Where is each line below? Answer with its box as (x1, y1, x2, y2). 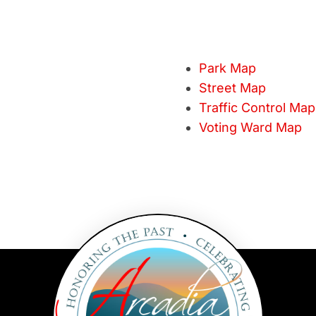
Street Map (199, 80, 266, 95)
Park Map (199, 61, 256, 75)
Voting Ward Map (199, 120, 302, 135)
